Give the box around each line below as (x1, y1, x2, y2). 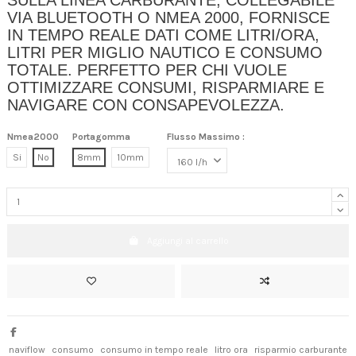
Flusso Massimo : (167, 131, 245, 143)
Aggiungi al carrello (146, 234, 229, 246)
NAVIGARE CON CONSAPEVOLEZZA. (7, 95, 289, 114)
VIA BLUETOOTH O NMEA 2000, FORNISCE (7, 8, 330, 26)
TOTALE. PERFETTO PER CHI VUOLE (7, 60, 287, 79)
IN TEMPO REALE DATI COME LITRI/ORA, (7, 25, 319, 44)
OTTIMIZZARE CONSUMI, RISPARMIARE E (7, 78, 324, 96)
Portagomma (72, 131, 130, 143)
